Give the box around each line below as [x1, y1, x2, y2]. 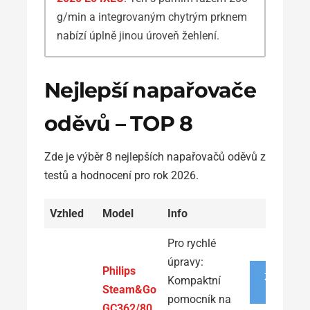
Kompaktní [167, 273, 221, 287]
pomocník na [167, 292, 231, 306]
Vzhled [50, 206, 84, 220]
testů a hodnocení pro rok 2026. [44, 168, 199, 182]
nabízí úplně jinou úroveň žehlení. [57, 28, 219, 42]
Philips [102, 264, 136, 277]
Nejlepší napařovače [44, 77, 256, 103]
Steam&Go [102, 282, 156, 296]
